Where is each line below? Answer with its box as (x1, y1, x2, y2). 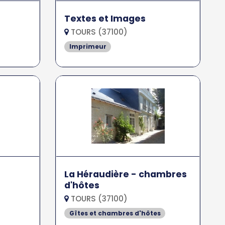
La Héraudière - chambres (64, 168, 187, 180)
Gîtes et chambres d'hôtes (69, 208, 161, 217)
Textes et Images (64, 12, 146, 25)
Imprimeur (69, 42, 106, 51)
